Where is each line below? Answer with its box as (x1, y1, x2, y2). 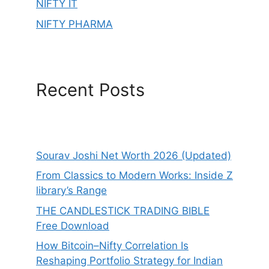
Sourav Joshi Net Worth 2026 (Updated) (36, 149, 231, 162)
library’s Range (36, 184, 107, 197)
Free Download (36, 219, 109, 232)
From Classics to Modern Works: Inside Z (36, 169, 233, 182)
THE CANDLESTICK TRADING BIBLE (36, 204, 210, 217)
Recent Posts (36, 79, 145, 100)
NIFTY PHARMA (36, 17, 113, 30)
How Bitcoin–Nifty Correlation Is (36, 240, 189, 252)
